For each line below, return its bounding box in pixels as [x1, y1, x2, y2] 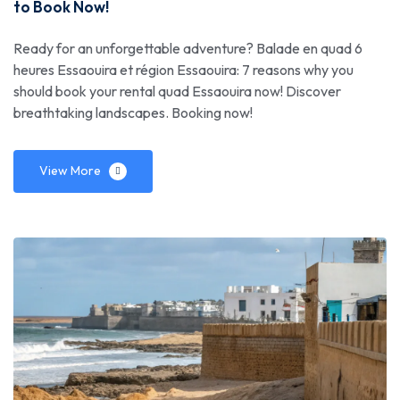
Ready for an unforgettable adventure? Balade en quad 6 [13, 38, 362, 57]
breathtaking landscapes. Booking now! [13, 103, 253, 121]
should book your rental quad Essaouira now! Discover [13, 81, 341, 100]
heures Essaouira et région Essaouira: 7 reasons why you [13, 60, 354, 79]
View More [39, 162, 101, 179]
